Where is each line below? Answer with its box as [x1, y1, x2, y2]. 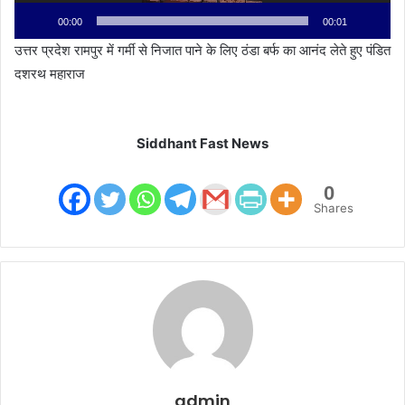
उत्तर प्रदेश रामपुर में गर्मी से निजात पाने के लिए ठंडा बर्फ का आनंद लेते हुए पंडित [14, 42, 391, 60]
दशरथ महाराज [14, 65, 85, 83]
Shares [313, 201, 353, 216]
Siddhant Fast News [137, 135, 268, 153]
